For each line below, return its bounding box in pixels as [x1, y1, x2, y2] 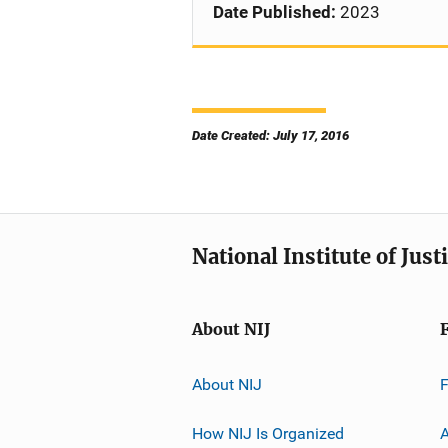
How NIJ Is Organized [192, 423, 344, 443]
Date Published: [213, 2, 336, 22]
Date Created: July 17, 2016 [192, 128, 349, 143]
